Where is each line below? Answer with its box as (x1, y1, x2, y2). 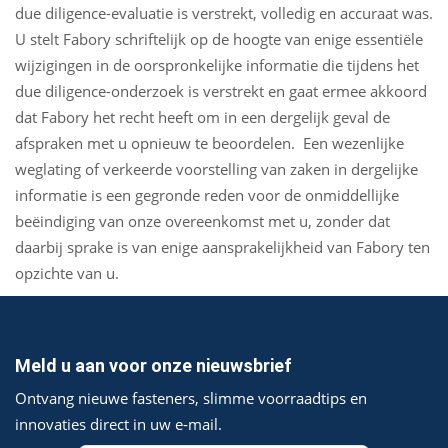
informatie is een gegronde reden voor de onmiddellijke (15, 185, 399, 205)
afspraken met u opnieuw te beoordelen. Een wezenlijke (15, 133, 404, 153)
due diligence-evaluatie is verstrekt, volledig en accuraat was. (15, 3, 433, 23)
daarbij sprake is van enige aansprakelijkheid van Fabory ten (15, 237, 430, 257)
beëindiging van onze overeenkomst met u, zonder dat (15, 211, 390, 231)
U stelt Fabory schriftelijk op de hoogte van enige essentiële (15, 29, 423, 49)
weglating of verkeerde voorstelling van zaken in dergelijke (15, 159, 418, 179)
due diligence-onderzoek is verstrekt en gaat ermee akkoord (15, 81, 427, 101)
